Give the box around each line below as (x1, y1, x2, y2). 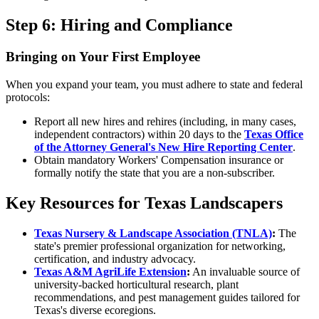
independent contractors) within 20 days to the (34, 127, 244, 140)
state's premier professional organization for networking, (34, 239, 286, 252)
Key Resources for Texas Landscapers (6, 193, 283, 212)
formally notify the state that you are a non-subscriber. (34, 166, 275, 179)
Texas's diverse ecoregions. (34, 303, 156, 316)
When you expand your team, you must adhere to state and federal (6, 78, 303, 90)
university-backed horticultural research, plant (34, 278, 239, 291)
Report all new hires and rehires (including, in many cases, (34, 115, 296, 127)
